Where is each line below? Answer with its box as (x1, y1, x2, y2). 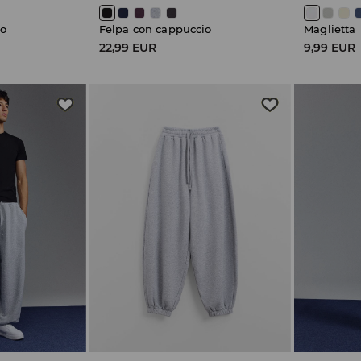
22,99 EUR (98, 40, 156, 56)
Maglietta (304, 23, 356, 36)
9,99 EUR (304, 40, 356, 56)
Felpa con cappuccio (98, 23, 212, 36)
